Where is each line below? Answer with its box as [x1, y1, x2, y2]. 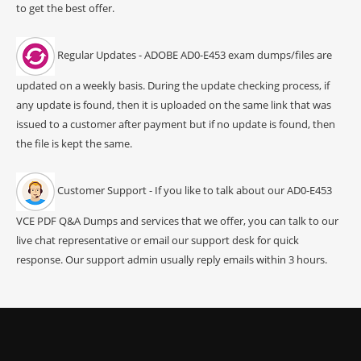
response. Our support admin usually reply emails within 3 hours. [16, 251, 327, 267]
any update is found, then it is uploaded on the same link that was [16, 97, 331, 112]
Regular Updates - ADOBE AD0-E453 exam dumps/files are [55, 48, 332, 63]
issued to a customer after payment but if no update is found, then [16, 116, 335, 131]
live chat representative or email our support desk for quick [16, 232, 299, 247]
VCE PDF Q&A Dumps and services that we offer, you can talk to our [16, 213, 338, 228]
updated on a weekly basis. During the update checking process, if [16, 77, 330, 93]
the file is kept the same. [16, 135, 132, 151]
